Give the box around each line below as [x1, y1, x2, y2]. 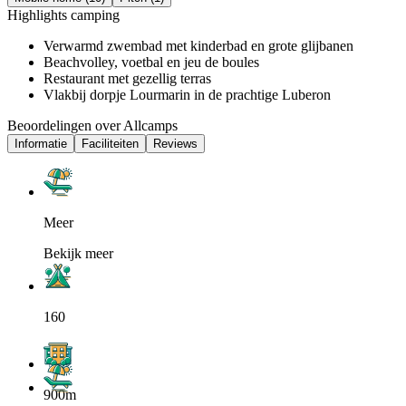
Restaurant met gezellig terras [43, 70, 211, 86]
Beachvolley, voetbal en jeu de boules [43, 53, 259, 70]
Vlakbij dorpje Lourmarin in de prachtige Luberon [43, 86, 331, 102]
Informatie [14, 136, 67, 150]
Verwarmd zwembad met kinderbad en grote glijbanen [43, 37, 353, 53]
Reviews [153, 136, 198, 150]
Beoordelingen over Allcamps [7, 117, 178, 133]
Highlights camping [7, 6, 120, 23]
